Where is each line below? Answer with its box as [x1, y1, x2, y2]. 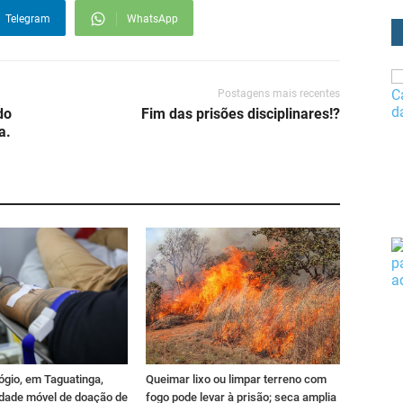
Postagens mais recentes [218, 87, 340, 101]
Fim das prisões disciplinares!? [141, 105, 340, 123]
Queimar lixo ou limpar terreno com [146, 372, 327, 386]
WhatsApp [127, 13, 178, 26]
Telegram [5, 13, 50, 26]
